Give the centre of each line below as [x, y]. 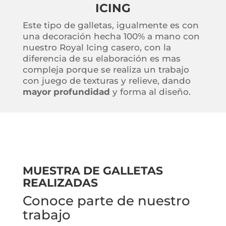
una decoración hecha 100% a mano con [111, 36]
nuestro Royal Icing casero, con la [97, 47]
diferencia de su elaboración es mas [101, 58]
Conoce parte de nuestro [106, 201]
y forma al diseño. [151, 92]
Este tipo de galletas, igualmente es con [110, 25]
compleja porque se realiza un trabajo [106, 69]
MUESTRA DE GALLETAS [93, 170]
